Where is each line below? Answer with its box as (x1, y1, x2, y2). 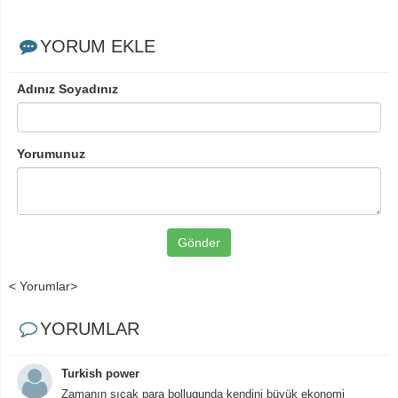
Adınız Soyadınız (17, 82, 118, 97)
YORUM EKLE (39, 36, 155, 57)
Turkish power (61, 367, 139, 381)
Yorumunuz (17, 147, 85, 162)
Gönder (178, 235, 220, 251)
